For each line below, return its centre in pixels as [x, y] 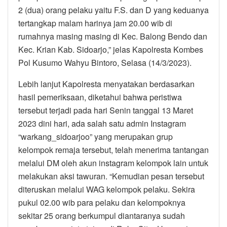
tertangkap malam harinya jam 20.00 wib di [95, 23]
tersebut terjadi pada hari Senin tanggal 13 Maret [106, 110]
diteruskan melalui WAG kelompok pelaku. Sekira [107, 189]
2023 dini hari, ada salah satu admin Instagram [102, 123]
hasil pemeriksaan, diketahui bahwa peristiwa [100, 97]
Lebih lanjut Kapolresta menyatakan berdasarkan [106, 84]
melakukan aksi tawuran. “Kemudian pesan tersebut [111, 176]
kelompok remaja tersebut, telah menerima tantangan [113, 149]
